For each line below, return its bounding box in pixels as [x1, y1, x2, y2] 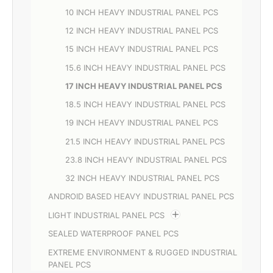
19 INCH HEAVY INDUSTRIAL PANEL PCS [65, 118, 218, 128]
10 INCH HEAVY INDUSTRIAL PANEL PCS [65, 7, 218, 17]
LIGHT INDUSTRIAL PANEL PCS [48, 210, 165, 221]
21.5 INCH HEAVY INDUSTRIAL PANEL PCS [65, 136, 225, 146]
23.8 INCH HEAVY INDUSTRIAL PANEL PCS [65, 154, 227, 165]
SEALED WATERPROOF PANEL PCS [48, 229, 179, 239]
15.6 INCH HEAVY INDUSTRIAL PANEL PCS [65, 62, 225, 73]
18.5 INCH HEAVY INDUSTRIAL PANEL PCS [65, 99, 225, 110]
